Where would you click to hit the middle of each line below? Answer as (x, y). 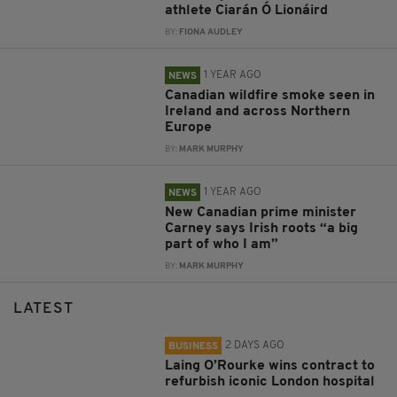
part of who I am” (222, 245)
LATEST (43, 309)
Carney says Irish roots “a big (262, 229)
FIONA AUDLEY (211, 33)
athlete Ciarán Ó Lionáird (247, 11)
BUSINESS (194, 347)
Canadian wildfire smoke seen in (270, 96)
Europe (189, 128)
